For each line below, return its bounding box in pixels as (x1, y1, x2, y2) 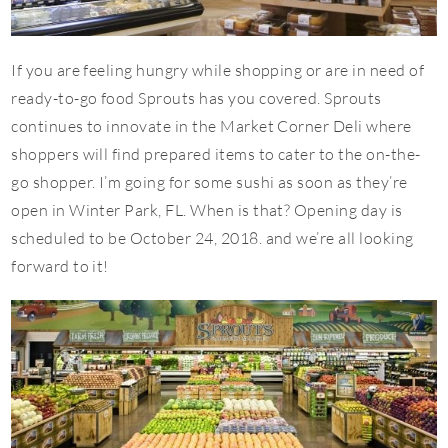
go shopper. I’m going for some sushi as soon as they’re (11, 172, 408, 193)
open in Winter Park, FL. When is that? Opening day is (11, 200, 403, 221)
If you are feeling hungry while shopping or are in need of (11, 60, 425, 81)
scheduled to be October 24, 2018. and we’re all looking (11, 228, 414, 249)
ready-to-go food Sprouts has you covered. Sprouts (11, 88, 382, 109)
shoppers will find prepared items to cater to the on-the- (11, 144, 421, 165)
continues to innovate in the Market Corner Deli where (11, 116, 412, 137)
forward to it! (11, 256, 109, 277)
